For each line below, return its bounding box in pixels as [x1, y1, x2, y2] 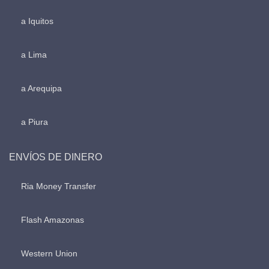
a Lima [21, 50, 47, 59]
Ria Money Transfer [21, 181, 96, 191]
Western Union [21, 249, 77, 258]
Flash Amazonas [21, 215, 84, 225]
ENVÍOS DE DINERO [9, 152, 102, 162]
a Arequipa [21, 83, 62, 93]
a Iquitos [21, 16, 53, 26]
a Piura [21, 117, 48, 127]
